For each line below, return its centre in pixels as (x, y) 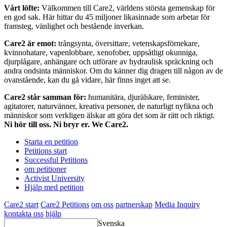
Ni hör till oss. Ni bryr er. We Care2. (66, 125)
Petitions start (46, 151)
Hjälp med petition (54, 187)
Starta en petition (51, 142)
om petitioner (45, 169)
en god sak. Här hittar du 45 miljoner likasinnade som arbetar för (107, 17)
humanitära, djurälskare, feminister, (144, 97)
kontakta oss (24, 214)
